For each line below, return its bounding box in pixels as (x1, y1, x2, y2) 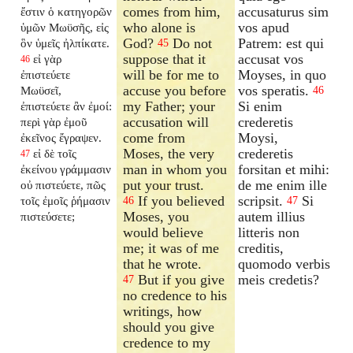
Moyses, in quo (238, 66, 327, 83)
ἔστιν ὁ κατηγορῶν (20, 4, 113, 18)
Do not (169, 35, 213, 51)
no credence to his (123, 287, 228, 303)
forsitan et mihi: (238, 161, 330, 177)
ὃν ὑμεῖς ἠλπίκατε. (20, 35, 110, 50)
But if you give (134, 271, 225, 288)
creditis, (238, 240, 284, 256)
